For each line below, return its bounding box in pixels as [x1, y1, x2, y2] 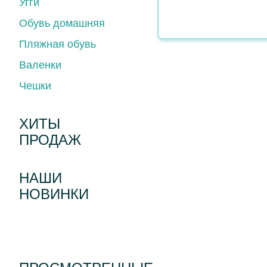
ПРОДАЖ [19, 132, 81, 148]
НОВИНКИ [19, 186, 89, 202]
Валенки [19, 59, 61, 71]
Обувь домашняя [19, 17, 105, 29]
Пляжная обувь [19, 38, 96, 50]
